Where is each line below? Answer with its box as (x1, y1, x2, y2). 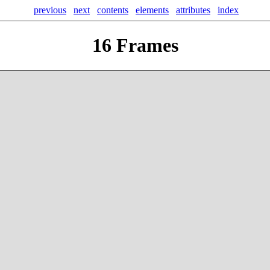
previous (34, 5, 66, 15)
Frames (111, 34, 178, 57)
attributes (176, 5, 210, 15)
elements (136, 5, 169, 15)
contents (97, 5, 128, 15)
